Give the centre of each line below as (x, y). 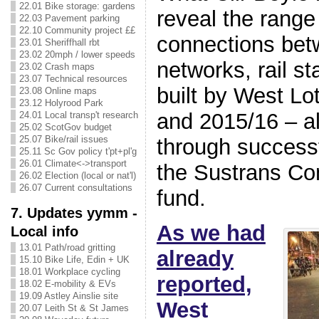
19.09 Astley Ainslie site (68, 296)
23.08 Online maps (58, 91)
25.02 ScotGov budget (65, 127)
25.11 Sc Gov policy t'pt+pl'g (78, 151)
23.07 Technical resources (73, 79)
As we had (211, 233)
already (195, 258)
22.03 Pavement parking (69, 18)
